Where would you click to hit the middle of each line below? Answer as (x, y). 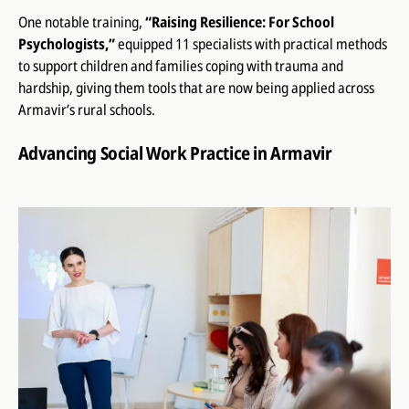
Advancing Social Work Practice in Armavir (175, 152)
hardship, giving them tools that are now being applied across (196, 87)
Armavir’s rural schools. (86, 109)
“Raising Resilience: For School (239, 21)
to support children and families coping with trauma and (180, 65)
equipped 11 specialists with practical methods (251, 43)
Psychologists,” (66, 43)
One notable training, (81, 21)
